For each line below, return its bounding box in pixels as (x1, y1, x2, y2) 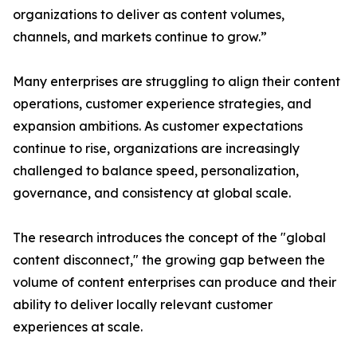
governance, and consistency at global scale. (13, 185, 291, 202)
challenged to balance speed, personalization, (13, 163, 299, 179)
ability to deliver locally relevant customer (13, 296, 273, 313)
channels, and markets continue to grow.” (13, 29, 267, 45)
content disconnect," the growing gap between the (13, 252, 325, 269)
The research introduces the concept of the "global (13, 229, 326, 246)
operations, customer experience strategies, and (13, 96, 312, 112)
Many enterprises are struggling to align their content (13, 73, 340, 90)
